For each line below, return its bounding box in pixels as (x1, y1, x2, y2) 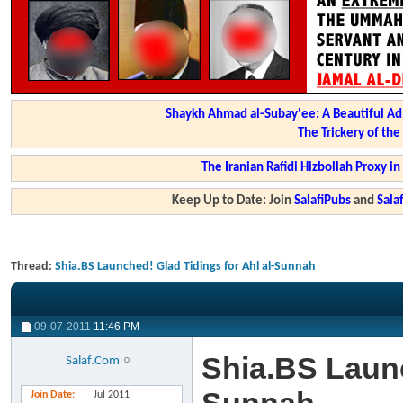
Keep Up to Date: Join (172, 194, 295, 208)
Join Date (31, 390, 72, 400)
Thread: (11, 260, 55, 273)
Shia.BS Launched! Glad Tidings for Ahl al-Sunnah (55, 260, 316, 273)
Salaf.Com (66, 354, 121, 368)
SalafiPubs (294, 194, 352, 208)
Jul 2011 (94, 390, 130, 400)
